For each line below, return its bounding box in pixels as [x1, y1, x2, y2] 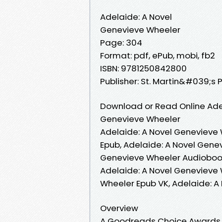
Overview [100, 202, 138, 214]
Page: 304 [100, 36, 142, 49]
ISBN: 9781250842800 [100, 62, 187, 74]
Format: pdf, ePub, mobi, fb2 [100, 49, 215, 61]
